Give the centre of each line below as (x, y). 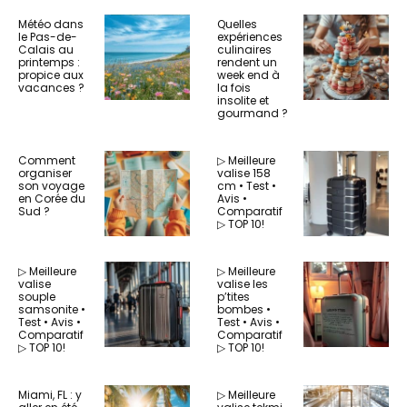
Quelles (237, 24)
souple (37, 296)
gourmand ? (253, 113)
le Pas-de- (48, 36)
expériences (250, 36)
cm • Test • (247, 185)
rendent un (247, 62)
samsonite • (52, 309)
